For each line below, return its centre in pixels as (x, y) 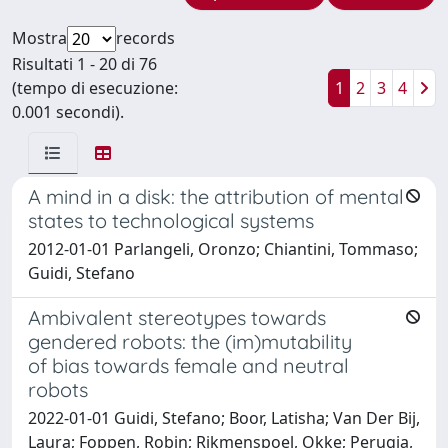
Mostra (39, 37)
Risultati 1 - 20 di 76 (84, 63)
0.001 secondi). (68, 111)
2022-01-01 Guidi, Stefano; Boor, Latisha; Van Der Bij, (224, 417)
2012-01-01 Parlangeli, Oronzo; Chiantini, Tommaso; (223, 248)
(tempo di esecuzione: (95, 87)
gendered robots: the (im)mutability (190, 341)
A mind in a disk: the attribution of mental (216, 196)
